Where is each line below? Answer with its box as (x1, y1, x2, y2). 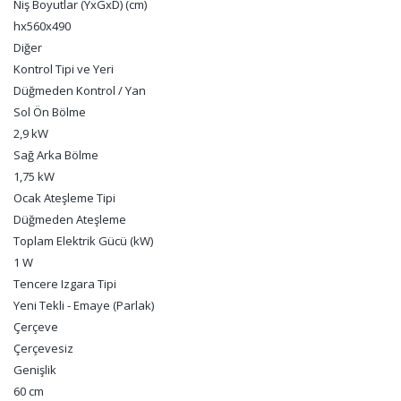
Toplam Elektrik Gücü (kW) (13, 233, 153, 249)
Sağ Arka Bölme (13, 147, 98, 163)
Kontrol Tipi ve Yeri (13, 61, 114, 77)
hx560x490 (13, 18, 71, 34)
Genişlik (13, 362, 56, 378)
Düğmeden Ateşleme (13, 211, 126, 227)
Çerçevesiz (13, 340, 73, 356)
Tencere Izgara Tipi (13, 276, 116, 292)
